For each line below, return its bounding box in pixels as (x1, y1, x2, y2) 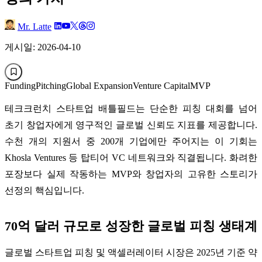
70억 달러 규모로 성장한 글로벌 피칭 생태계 (5, 218, 257, 233)
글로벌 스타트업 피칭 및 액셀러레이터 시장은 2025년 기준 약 (5, 247, 257, 257)
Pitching (36, 80, 66, 91)
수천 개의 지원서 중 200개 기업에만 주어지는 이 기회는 (5, 136, 257, 146)
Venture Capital (133, 80, 190, 91)
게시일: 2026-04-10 (5, 42, 81, 52)
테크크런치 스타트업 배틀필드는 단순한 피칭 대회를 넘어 (5, 103, 257, 113)
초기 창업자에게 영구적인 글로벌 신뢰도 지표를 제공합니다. (5, 119, 257, 130)
